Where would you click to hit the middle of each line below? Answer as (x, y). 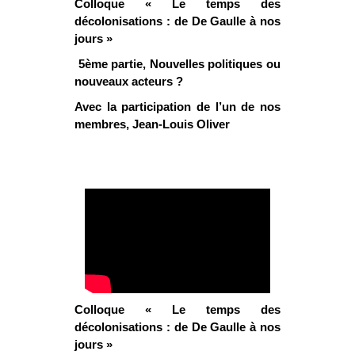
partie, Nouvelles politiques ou (196, 64)
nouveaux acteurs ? (129, 82)
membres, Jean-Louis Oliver (152, 124)
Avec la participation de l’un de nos (177, 107)
